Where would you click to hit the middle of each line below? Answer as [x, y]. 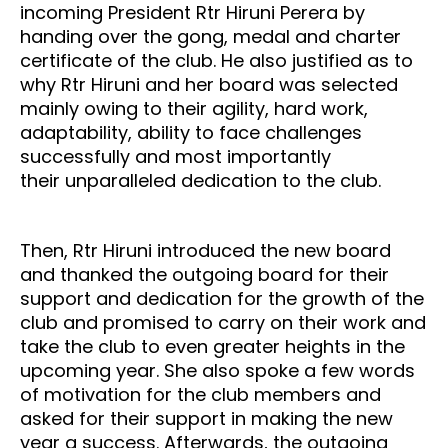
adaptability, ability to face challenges [191, 133]
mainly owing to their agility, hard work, [194, 109]
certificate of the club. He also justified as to [216, 61]
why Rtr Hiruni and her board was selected [209, 85]
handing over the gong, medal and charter [210, 37]
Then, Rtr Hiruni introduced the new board [205, 251]
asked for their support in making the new [206, 419]
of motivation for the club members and [200, 395]
